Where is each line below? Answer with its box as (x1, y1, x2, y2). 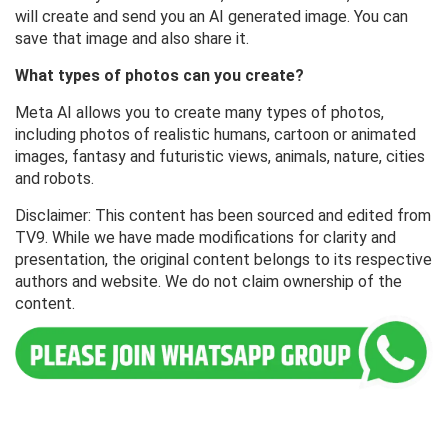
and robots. (15, 169, 94, 189)
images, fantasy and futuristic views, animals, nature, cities (15, 147, 425, 167)
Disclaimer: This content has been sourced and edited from (15, 206, 431, 226)
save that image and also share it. (15, 29, 249, 49)
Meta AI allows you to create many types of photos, (15, 103, 384, 123)
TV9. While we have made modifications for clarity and (15, 228, 396, 248)
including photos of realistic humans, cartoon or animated (15, 125, 416, 145)
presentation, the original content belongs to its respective (15, 250, 432, 270)
